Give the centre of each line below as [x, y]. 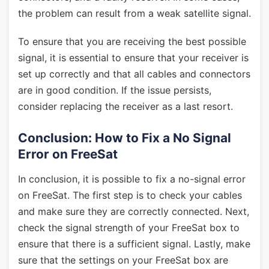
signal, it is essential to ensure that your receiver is [133, 58]
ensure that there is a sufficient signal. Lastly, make [134, 244]
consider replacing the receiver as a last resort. [125, 106]
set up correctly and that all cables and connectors [134, 74]
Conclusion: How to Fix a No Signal [125, 138]
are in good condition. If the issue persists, [115, 90]
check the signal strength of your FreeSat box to [129, 228]
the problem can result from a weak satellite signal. [134, 13]
